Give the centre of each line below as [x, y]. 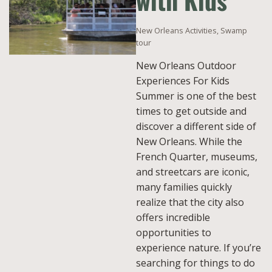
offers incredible [173, 217]
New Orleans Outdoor [186, 66]
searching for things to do [195, 263]
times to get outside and [191, 111]
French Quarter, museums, [197, 157]
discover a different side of [196, 126]
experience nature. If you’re [199, 248]
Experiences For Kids [183, 81]
